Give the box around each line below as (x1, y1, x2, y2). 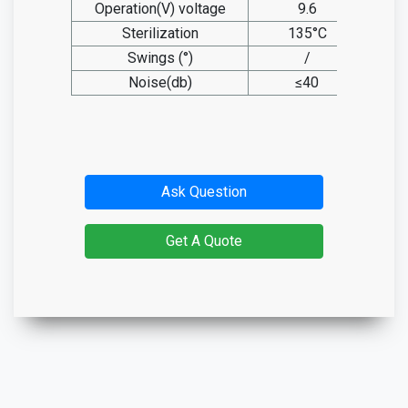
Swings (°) (127, 49, 193, 66)
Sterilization (121, 25, 199, 42)
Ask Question (161, 183, 247, 200)
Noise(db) (127, 74, 192, 91)
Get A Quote (166, 232, 242, 250)
